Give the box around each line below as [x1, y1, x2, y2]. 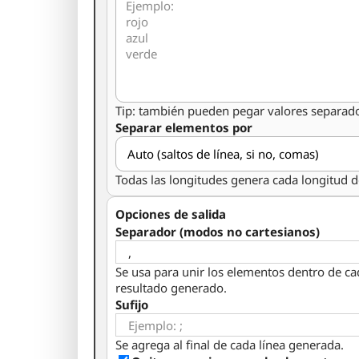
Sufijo [115, 296, 148, 313]
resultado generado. [115, 280, 227, 296]
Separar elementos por [115, 119, 252, 135]
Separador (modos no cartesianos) [115, 224, 320, 240]
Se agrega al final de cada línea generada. [115, 337, 344, 353]
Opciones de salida [115, 206, 226, 222]
